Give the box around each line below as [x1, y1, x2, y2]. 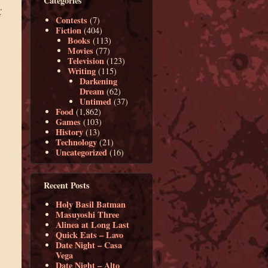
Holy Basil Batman [56, 197, 126, 211]
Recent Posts [43, 178, 90, 191]
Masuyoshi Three [56, 208, 120, 221]
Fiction [56, 23, 82, 36]
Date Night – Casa [56, 238, 123, 251]
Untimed [80, 95, 112, 108]
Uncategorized [56, 145, 108, 159]
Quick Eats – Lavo [56, 228, 124, 241]
